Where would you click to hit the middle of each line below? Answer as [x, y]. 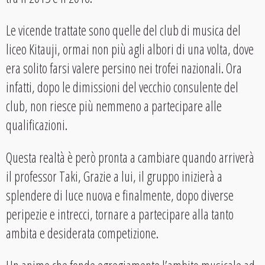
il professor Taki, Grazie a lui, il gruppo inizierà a [114, 177]
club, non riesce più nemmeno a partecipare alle [114, 106]
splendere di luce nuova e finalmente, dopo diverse [120, 195]
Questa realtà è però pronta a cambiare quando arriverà [130, 158]
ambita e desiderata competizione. [82, 233]
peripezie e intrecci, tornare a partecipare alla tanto [120, 214]
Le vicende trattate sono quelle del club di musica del [123, 30]
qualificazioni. [37, 125]
